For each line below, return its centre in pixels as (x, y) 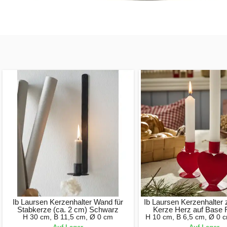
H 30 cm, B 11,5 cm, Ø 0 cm (68, 217)
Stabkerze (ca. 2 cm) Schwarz (68, 209)
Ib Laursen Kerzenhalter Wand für (68, 202)
